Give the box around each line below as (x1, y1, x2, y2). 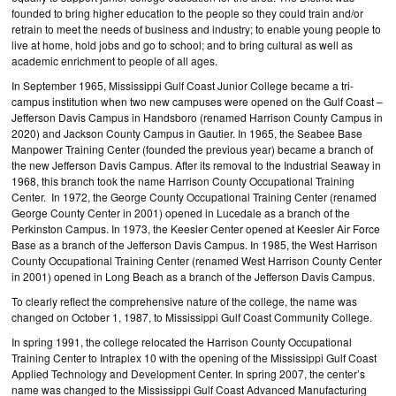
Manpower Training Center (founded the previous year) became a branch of (11, 141, 373, 156)
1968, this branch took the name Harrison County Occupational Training (11, 173, 354, 188)
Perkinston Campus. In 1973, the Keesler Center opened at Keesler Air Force (11, 221, 380, 236)
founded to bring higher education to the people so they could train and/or (11, 5, 363, 20)
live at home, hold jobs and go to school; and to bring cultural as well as (11, 37, 353, 52)
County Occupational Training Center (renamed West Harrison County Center (11, 253, 382, 268)
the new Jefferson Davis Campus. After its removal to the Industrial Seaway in (11, 157, 381, 172)
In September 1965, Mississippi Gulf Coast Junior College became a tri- (11, 78, 354, 93)
